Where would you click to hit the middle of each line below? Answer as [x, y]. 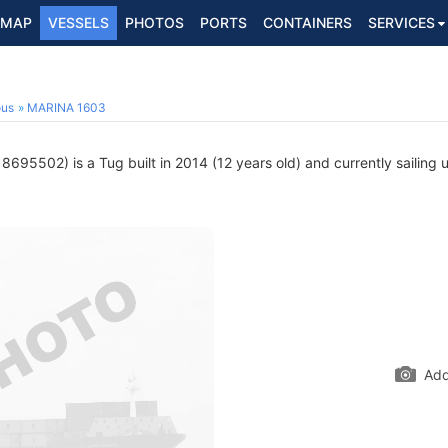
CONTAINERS [307, 22]
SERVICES [401, 22]
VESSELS [78, 22]
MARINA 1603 [66, 107]
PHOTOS [154, 22]
